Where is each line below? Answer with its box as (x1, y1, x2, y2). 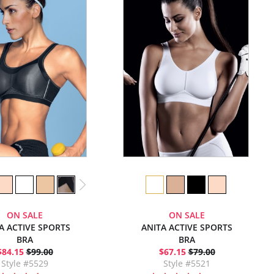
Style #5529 (1, 257, 48, 269)
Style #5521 (163, 257, 210, 269)
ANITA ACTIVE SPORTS (141, 221, 232, 233)
